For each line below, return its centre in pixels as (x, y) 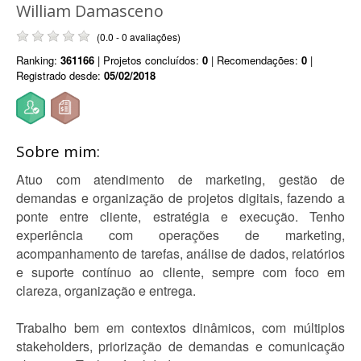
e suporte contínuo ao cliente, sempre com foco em (180, 272)
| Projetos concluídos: (148, 60)
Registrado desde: (60, 75)
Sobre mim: (58, 151)
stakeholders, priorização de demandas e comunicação (180, 346)
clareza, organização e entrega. (106, 290)
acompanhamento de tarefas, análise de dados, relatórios (180, 253)
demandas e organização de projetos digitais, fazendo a (180, 198)
